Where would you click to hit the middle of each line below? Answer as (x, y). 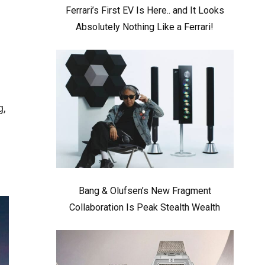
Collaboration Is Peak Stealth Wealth (145, 207)
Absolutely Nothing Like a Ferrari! (145, 27)
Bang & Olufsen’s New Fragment (145, 191)
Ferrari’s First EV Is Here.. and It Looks (145, 10)
